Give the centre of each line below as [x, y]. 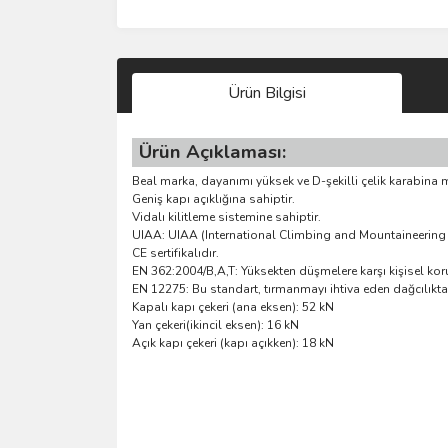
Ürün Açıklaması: [212, 151]
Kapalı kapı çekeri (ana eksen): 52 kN [233, 306]
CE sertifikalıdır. [175, 252]
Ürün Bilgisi [267, 92]
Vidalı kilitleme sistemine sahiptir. [226, 216]
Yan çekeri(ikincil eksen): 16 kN [215, 324]
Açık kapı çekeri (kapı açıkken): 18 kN [233, 342]
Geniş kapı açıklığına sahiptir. [213, 198]
